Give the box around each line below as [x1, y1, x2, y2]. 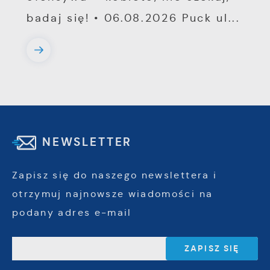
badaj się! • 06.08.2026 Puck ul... [27, 11, 240, 25]
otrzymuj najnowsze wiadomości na [12, 188, 213, 200]
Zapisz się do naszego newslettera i [12, 169, 218, 181]
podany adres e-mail [12, 207, 132, 219]
